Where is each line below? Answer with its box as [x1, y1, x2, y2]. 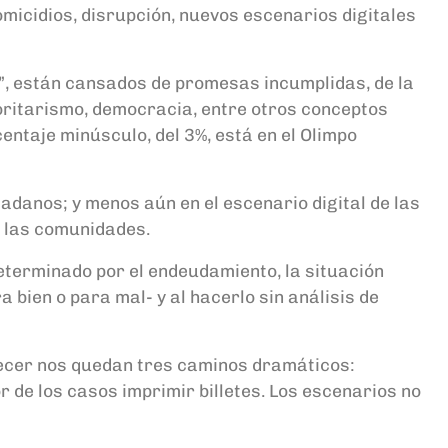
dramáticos [248, 354, 350, 376]
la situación [285, 260, 384, 282]
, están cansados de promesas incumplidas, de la [5, 72, 414, 94]
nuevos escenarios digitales [179, 4, 416, 26]
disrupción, [81, 4, 179, 26]
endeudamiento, [148, 260, 285, 282]
